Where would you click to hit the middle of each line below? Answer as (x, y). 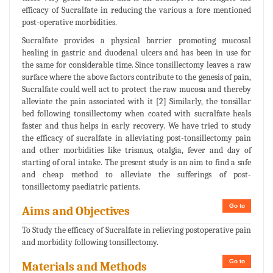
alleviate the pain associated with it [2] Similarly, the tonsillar (136, 102)
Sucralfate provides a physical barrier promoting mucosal (136, 41)
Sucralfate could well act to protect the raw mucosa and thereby (136, 90)
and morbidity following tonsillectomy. (90, 243)
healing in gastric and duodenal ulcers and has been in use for (136, 53)
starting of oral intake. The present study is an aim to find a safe (136, 163)
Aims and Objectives (76, 211)
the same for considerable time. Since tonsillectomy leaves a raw (136, 65)
